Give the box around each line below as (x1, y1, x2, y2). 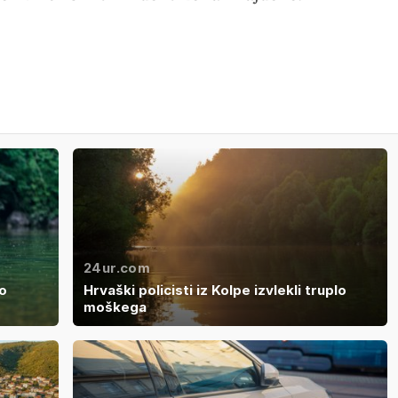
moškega (84, 298, 147, 315)
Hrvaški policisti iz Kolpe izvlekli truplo (84, 281, 346, 298)
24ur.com (84, 259, 150, 276)
